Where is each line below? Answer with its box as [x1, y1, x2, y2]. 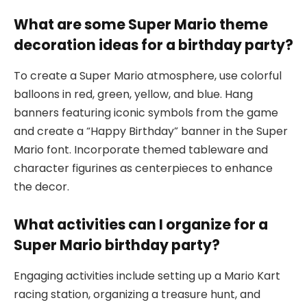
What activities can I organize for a [14, 214, 268, 235]
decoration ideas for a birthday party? [14, 35, 293, 56]
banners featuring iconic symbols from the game [14, 104, 278, 121]
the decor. [14, 178, 69, 195]
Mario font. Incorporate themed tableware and [14, 141, 268, 158]
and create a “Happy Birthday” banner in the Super [14, 123, 288, 139]
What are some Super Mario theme [14, 14, 268, 35]
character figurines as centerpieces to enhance [14, 160, 273, 176]
